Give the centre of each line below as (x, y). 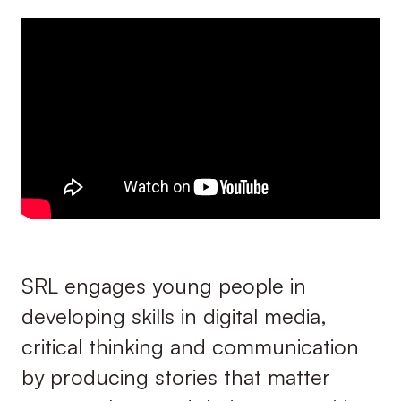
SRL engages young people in (163, 286)
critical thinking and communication (190, 347)
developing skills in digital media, (174, 316)
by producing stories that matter (175, 377)
